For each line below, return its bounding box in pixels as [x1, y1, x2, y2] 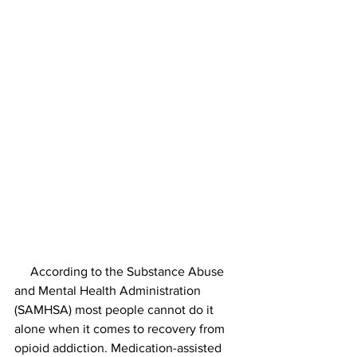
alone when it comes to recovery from [14, 322, 228, 335]
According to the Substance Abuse [14, 265, 30, 278]
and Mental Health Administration [14, 284, 204, 297]
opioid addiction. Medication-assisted [14, 341, 225, 355]
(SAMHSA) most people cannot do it [14, 303, 217, 316]
